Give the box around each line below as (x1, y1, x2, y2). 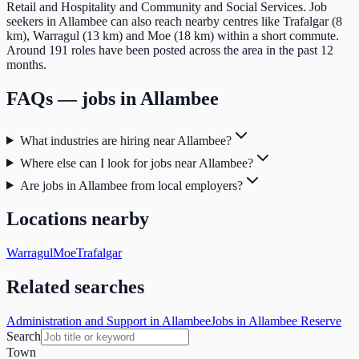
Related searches (6, 276, 144, 298)
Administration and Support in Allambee (6, 314, 211, 329)
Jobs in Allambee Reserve (211, 314, 341, 329)
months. (6, 57, 46, 71)
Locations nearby (6, 208, 149, 230)
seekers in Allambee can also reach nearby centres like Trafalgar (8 (6, 14, 342, 28)
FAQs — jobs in (6, 87, 140, 109)
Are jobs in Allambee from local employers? (19, 178, 243, 192)
